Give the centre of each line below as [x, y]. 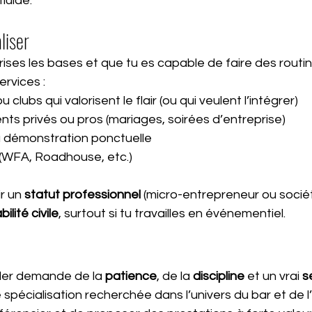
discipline [219, 276]
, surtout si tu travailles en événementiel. [172, 213]
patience [131, 276]
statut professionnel [83, 194]
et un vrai [273, 276]
